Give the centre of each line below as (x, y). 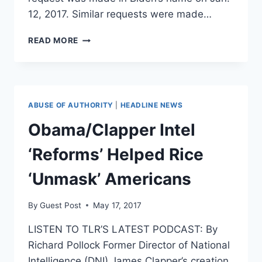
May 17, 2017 (118, 205)
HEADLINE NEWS (151, 105)
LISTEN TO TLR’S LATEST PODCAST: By (123, 229)
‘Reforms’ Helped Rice (116, 155)
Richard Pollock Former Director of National (129, 245)
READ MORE (54, 41)
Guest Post (61, 205)
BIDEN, (92, 38)
